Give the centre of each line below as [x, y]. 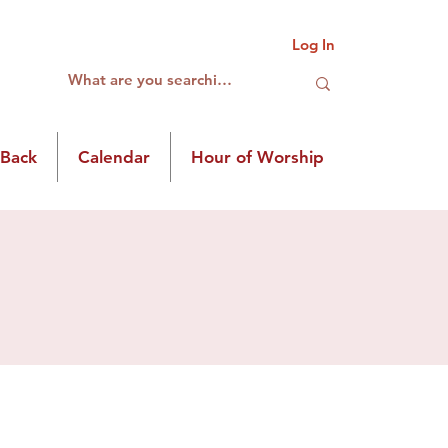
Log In [313, 44]
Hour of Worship [257, 157]
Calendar [114, 157]
